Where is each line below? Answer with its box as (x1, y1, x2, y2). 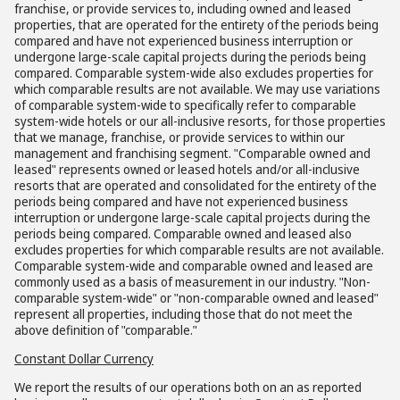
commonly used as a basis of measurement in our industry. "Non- (14, 273, 371, 290)
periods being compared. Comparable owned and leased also (14, 225, 352, 242)
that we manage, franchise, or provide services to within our (14, 129, 345, 146)
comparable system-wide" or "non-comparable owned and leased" (14, 289, 379, 306)
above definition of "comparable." (14, 321, 197, 338)
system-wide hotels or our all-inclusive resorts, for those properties (14, 112, 386, 129)
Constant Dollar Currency (14, 350, 154, 367)
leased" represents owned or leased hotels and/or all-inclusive (14, 161, 360, 178)
